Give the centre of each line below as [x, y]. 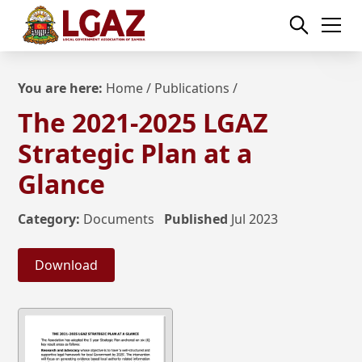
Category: [49, 219]
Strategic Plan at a [135, 153]
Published [196, 219]
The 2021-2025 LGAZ [143, 122]
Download [67, 265]
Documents [119, 219]
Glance [62, 184]
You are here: [61, 88]
